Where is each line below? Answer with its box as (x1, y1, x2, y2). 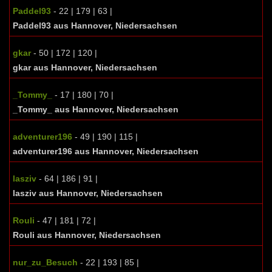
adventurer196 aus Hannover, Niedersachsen (13, 146, 199, 156)
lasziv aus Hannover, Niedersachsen (13, 188, 163, 198)
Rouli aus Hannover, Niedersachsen (13, 230, 161, 240)
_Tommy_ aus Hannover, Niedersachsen (13, 104, 178, 114)
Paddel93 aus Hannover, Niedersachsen (13, 21, 177, 30)
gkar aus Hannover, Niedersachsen (13, 63, 157, 72)
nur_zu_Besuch (13, 257, 78, 267)
